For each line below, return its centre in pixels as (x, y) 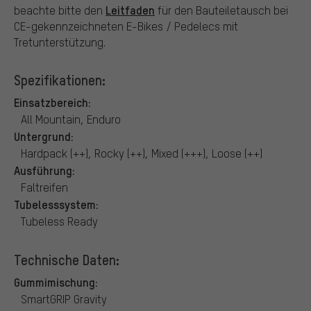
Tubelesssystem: (56, 204)
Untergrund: (44, 136)
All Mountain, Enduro (71, 119)
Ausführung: (44, 170)
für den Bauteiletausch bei (221, 10)
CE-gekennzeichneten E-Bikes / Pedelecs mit (126, 26)
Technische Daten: (67, 259)
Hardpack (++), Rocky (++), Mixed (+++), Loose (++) (142, 153)
